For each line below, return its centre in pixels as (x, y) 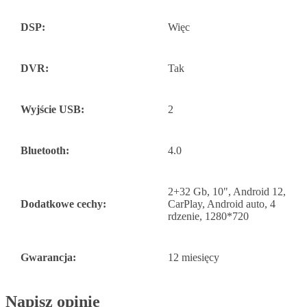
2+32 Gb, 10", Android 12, (227, 192)
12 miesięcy (194, 258)
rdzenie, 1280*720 (208, 217)
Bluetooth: (45, 151)
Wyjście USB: (52, 110)
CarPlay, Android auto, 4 (222, 204)
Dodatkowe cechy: (63, 204)
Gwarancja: (48, 258)
